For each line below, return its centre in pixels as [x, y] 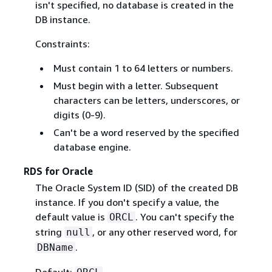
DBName [55, 248]
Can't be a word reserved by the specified [146, 133]
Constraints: [62, 44]
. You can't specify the [185, 217]
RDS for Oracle [58, 172]
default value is [71, 217]
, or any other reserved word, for [165, 232]
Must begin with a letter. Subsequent [136, 86]
